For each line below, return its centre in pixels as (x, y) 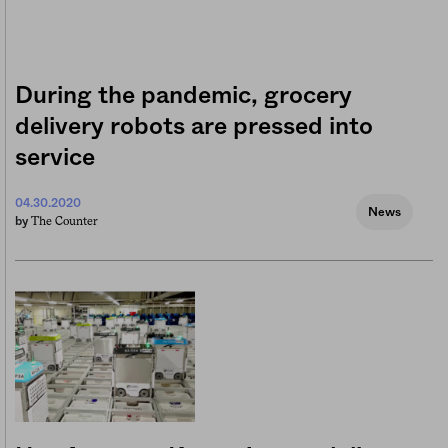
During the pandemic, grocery (183, 96)
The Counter (64, 221)
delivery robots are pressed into (194, 127)
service (55, 158)
